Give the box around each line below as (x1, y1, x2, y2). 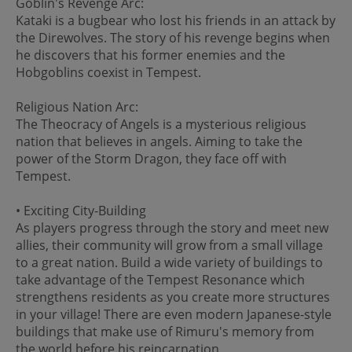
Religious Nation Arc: (16, 97, 138, 115)
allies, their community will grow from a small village (16, 236, 323, 254)
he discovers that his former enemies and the (16, 46, 285, 64)
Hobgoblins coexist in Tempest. (16, 63, 201, 81)
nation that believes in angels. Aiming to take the (16, 132, 302, 150)
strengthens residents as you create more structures (16, 288, 330, 306)
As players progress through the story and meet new (16, 218, 328, 236)
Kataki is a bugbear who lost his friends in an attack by (16, 11, 335, 29)
